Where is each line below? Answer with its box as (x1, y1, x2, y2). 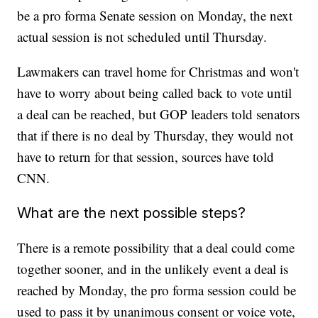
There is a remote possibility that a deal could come (17, 238, 295, 257)
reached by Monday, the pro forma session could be (17, 281, 297, 300)
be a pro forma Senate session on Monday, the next (17, 6, 293, 25)
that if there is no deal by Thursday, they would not (17, 126, 294, 145)
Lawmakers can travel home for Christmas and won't (17, 62, 300, 81)
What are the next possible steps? (17, 204, 246, 222)
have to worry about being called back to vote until (17, 84, 292, 102)
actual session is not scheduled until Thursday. (17, 28, 268, 46)
